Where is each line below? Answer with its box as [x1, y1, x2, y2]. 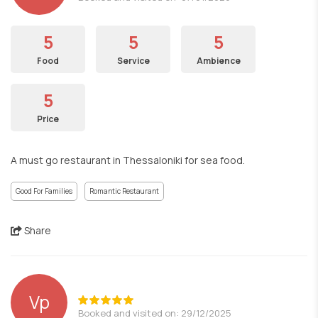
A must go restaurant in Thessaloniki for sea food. [11, 153, 245, 167]
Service [116, 55, 150, 67]
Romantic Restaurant [89, 186, 159, 196]
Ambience [196, 55, 241, 67]
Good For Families [16, 186, 72, 196]
